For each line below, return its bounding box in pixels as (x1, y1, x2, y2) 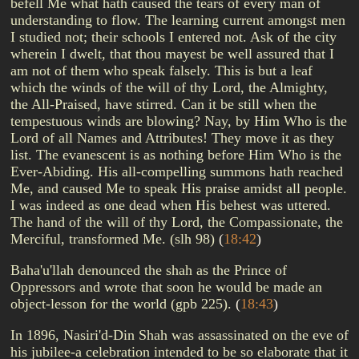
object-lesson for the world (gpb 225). (10, 296, 236, 312)
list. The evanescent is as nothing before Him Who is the (10, 147, 341, 163)
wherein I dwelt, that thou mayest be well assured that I (10, 46, 334, 62)
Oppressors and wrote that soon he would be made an (10, 279, 322, 295)
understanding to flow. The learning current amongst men (10, 12, 345, 28)
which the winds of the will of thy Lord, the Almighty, (10, 79, 328, 95)
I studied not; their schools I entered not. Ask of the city (10, 29, 337, 45)
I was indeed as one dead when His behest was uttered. (10, 197, 331, 213)
